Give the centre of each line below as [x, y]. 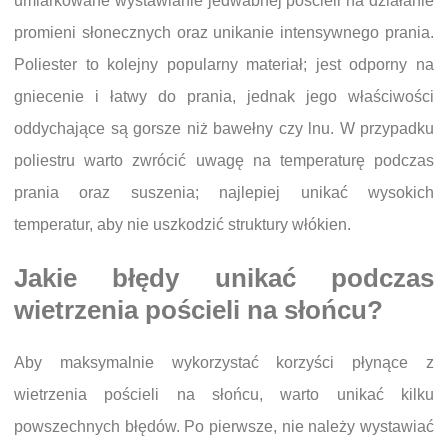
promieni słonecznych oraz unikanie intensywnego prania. [224, 32]
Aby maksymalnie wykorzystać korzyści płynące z [224, 362]
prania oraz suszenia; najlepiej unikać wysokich [224, 192]
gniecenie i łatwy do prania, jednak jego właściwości [224, 96]
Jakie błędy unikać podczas [224, 277]
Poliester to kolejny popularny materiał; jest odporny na [224, 64]
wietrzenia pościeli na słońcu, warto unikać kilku [224, 394]
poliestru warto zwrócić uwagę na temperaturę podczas [224, 160]
